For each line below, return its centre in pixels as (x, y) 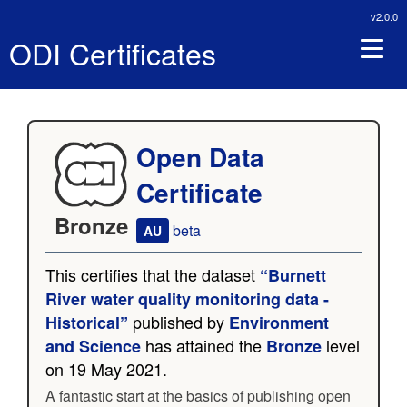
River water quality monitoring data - (187, 299)
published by (179, 322)
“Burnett (293, 275)
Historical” (87, 323)
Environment (279, 323)
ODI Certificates (113, 52)
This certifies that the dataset (153, 274)
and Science (93, 346)
